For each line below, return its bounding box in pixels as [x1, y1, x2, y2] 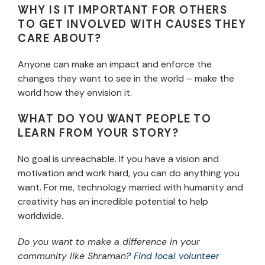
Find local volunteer [134, 250, 219, 263]
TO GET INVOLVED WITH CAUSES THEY [18, 17, 246, 32]
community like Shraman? [18, 250, 134, 263]
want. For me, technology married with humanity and [18, 181, 243, 194]
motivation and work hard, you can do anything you [18, 167, 240, 180]
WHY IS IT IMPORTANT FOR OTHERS [18, 3, 227, 18]
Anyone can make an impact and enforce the [18, 58, 212, 71]
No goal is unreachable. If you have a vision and [18, 153, 219, 166]
